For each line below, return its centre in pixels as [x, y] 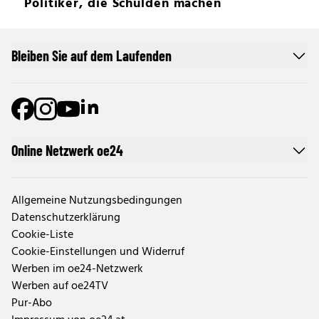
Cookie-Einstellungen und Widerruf [98, 252]
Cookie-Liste [42, 235]
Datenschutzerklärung [66, 218]
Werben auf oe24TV [60, 286]
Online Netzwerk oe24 [67, 150]
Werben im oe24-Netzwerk [77, 269]
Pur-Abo [32, 303]
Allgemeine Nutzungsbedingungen [97, 200]
